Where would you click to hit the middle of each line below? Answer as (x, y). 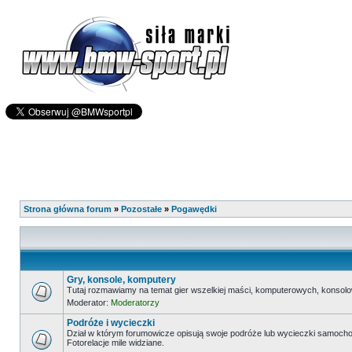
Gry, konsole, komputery (121, 280)
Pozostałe (141, 209)
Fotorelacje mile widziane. (115, 343)
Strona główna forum (68, 209)
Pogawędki (194, 209)
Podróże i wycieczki (111, 323)
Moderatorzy (135, 302)
